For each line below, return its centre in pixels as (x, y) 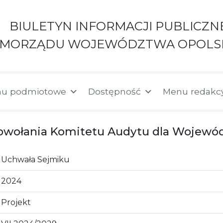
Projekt (16, 202)
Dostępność (115, 91)
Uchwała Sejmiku (35, 159)
